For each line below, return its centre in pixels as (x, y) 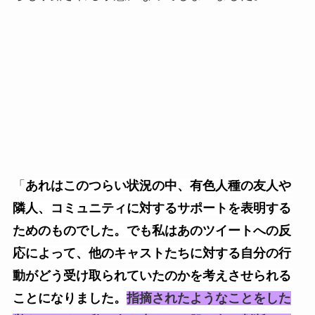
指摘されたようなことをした (208, 298)
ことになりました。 (69, 298)
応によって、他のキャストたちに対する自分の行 (152, 253)
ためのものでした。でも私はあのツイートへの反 (152, 231)
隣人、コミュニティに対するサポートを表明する (152, 208)
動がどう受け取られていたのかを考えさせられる (152, 276)
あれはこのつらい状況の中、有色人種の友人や (158, 186)
